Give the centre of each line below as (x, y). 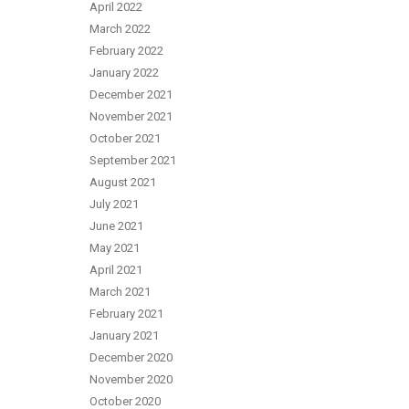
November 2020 (131, 379)
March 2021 (120, 292)
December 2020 (131, 357)
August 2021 (123, 182)
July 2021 (114, 204)
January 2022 (124, 73)
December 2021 (131, 94)
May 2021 (115, 248)
